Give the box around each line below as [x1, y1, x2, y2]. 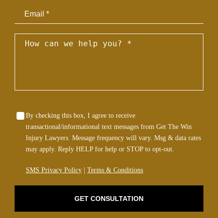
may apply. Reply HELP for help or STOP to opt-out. [26, 145, 174, 153]
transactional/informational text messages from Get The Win [26, 123, 192, 130]
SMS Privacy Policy [26, 166, 82, 174]
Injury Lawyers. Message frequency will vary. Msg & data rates [26, 134, 201, 142]
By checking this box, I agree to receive [26, 112, 135, 119]
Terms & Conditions [87, 166, 143, 174]
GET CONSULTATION [74, 194, 144, 202]
